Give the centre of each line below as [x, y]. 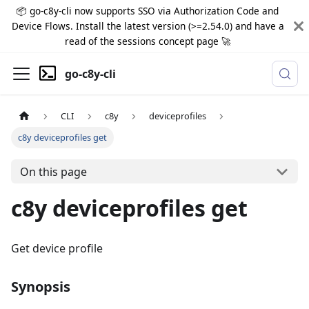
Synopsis [41, 287]
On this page [53, 171]
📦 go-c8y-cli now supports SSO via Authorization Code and [148, 11]
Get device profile [57, 249]
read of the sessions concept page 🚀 [148, 41]
